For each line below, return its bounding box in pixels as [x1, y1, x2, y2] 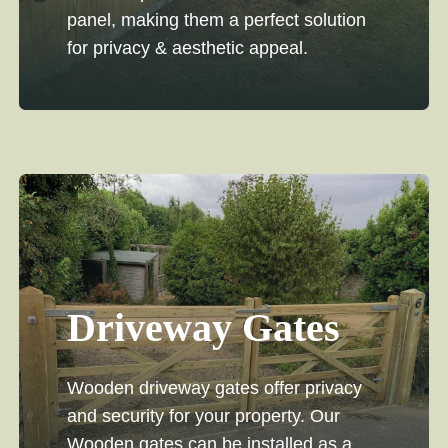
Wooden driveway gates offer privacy [66, 378, 362, 399]
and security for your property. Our [66, 406, 340, 427]
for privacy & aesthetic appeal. [66, 38, 308, 59]
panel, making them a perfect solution [66, 10, 366, 31]
